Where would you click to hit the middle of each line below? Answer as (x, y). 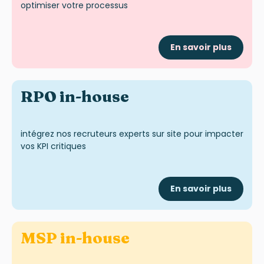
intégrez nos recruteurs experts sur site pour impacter (132, 134)
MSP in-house (75, 238)
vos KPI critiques (53, 146)
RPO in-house (75, 97)
